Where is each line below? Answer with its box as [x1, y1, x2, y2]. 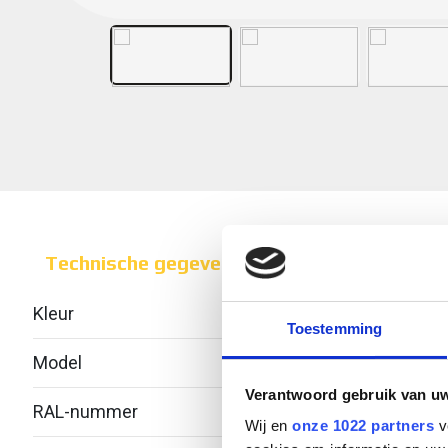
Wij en [244, 417, 292, 435]
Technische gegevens [45, 251, 243, 274]
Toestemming [286, 320, 383, 338]
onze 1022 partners [292, 417, 434, 435]
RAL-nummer [33, 401, 138, 422]
